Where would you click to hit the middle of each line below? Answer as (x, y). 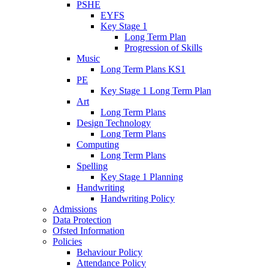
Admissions (75, 209)
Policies (67, 242)
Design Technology (114, 123)
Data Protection (82, 220)
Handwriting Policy (138, 199)
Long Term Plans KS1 (143, 69)
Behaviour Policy (109, 252)
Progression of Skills (163, 48)
